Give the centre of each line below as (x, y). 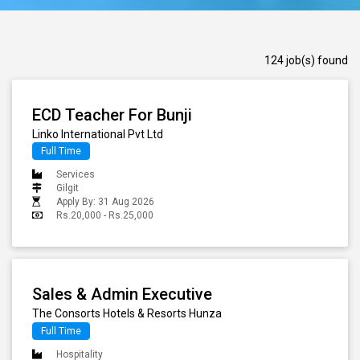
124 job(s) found (306, 60)
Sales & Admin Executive (122, 295)
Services (76, 175)
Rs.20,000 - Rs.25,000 (105, 216)
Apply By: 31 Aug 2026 (105, 202)
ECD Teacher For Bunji (112, 115)
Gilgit (67, 188)
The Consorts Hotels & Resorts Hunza (127, 314)
